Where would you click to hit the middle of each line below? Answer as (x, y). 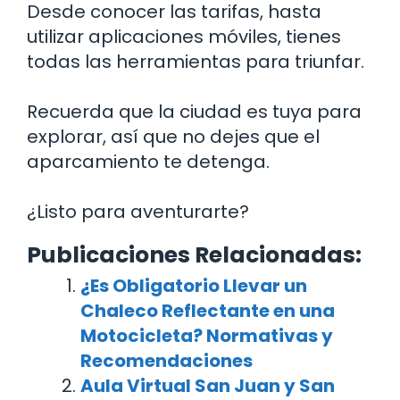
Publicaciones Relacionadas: (194, 254)
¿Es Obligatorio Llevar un (194, 285)
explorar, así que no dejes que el (173, 136)
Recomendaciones (167, 360)
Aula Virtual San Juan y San (208, 385)
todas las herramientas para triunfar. (196, 61)
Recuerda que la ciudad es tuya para (194, 111)
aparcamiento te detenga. (148, 161)
